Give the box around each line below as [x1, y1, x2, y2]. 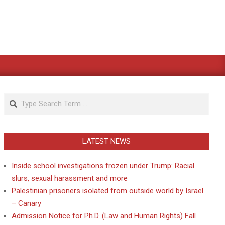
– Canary [12, 199, 41, 208]
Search [4, 94, 30, 103]
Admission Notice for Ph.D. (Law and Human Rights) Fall [12, 211, 196, 220]
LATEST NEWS [82, 137, 131, 146]
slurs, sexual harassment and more [12, 174, 128, 183]
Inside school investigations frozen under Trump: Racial [12, 161, 194, 170]
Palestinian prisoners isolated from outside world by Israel [12, 186, 203, 195]
